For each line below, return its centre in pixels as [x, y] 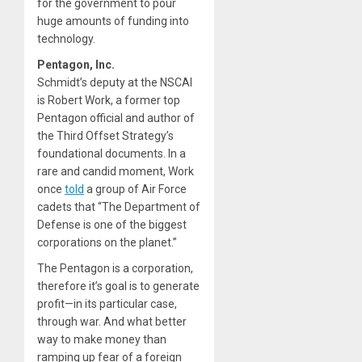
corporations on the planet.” [107, 242]
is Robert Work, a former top [109, 100]
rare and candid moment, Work [116, 171]
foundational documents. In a [112, 153]
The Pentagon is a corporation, [115, 268]
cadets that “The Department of [119, 206]
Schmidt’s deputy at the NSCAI [115, 82]
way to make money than [102, 339]
